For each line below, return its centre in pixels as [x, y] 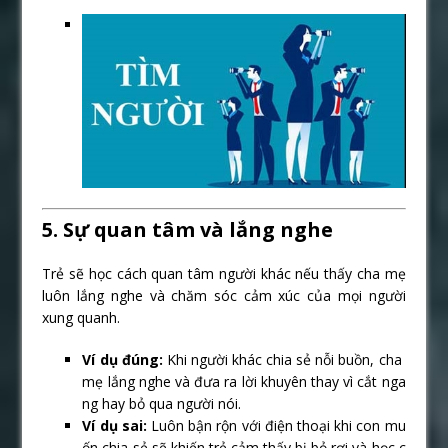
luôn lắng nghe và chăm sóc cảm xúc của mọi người [224, 296]
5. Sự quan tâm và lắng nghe [188, 230]
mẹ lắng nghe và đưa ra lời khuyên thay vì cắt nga [244, 382]
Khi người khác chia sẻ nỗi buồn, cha [284, 360]
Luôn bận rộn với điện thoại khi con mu [276, 426]
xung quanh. [81, 318]
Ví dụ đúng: [122, 360]
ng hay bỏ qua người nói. [162, 404]
